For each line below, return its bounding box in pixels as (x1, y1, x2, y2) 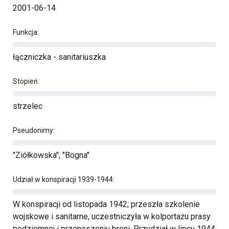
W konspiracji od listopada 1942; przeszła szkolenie (13, 199, 200, 209)
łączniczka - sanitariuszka (13, 52, 106, 62)
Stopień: (13, 77, 39, 85)
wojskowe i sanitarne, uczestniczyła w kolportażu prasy (13, 212, 211, 221)
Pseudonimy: (13, 126, 55, 134)
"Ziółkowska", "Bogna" (13, 150, 89, 160)
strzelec (13, 101, 42, 111)
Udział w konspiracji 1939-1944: (13, 175, 114, 184)
